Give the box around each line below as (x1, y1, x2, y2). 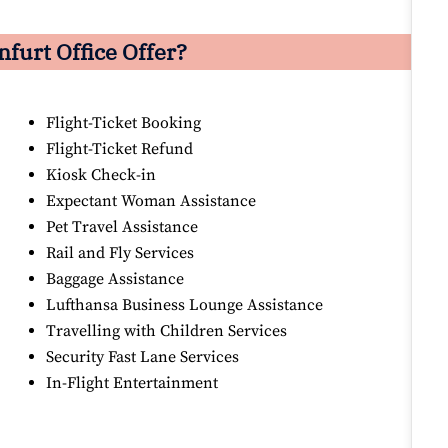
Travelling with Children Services (46, 321, 288, 342)
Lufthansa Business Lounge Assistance (46, 295, 324, 316)
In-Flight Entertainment (46, 373, 219, 394)
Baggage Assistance (46, 269, 185, 290)
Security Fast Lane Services (46, 347, 240, 368)
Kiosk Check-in (46, 165, 157, 186)
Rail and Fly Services (46, 243, 195, 264)
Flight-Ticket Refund (46, 139, 194, 160)
